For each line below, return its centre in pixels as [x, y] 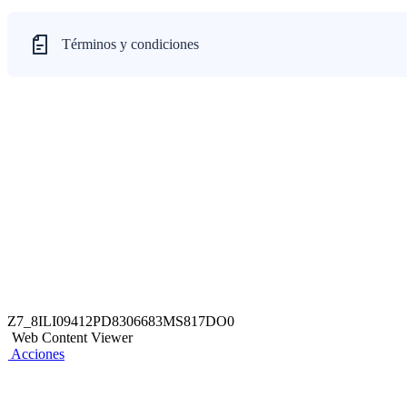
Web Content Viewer [72, 338]
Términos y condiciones [130, 44]
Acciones [38, 354]
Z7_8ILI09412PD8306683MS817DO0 [121, 321]
